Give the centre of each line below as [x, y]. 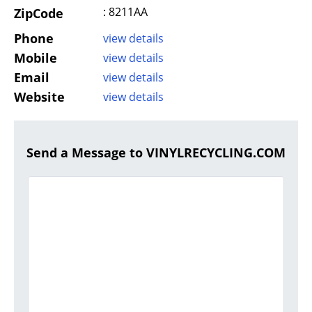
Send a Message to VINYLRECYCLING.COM [156, 153]
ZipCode [39, 14]
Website [39, 97]
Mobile [36, 58]
